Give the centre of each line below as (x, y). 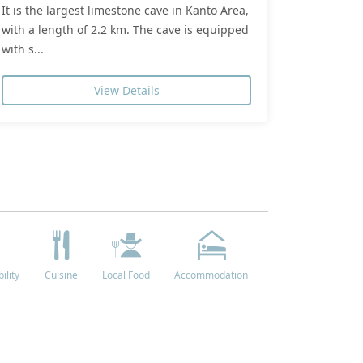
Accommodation (211, 275)
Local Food (126, 275)
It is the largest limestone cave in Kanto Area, (125, 10)
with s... (23, 49)
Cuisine (61, 275)
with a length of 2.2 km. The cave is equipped (125, 29)
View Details (126, 90)
